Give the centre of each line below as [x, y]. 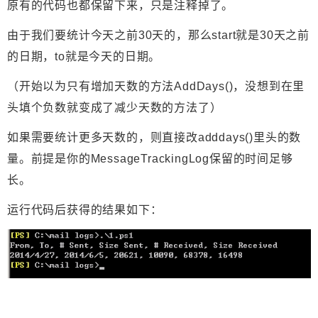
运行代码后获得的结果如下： [85, 210]
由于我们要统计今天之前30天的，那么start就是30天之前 [159, 35]
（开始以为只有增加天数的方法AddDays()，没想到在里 [156, 87]
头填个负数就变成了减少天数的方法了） [115, 108]
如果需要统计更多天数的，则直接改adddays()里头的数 [154, 138]
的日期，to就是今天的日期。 [84, 57]
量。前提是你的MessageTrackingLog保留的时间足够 [150, 159]
